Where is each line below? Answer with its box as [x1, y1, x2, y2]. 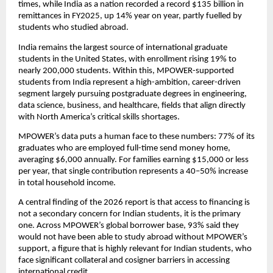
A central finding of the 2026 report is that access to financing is [18, 198, 250, 208]
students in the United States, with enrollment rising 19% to [18, 54, 236, 64]
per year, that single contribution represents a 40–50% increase [18, 167, 248, 177]
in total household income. [18, 179, 116, 188]
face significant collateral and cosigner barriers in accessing [18, 256, 230, 266]
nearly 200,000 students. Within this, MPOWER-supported [18, 66, 234, 76]
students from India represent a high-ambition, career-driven [18, 77, 241, 87]
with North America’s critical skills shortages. [18, 112, 180, 122]
